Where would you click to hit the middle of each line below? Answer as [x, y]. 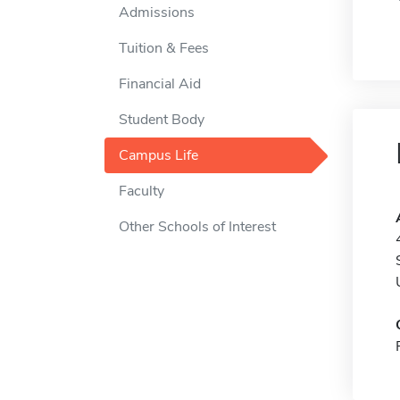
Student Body [162, 120]
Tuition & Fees [164, 48]
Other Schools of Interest [197, 227]
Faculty [142, 191]
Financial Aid [160, 84]
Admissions [157, 12]
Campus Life [158, 155]
